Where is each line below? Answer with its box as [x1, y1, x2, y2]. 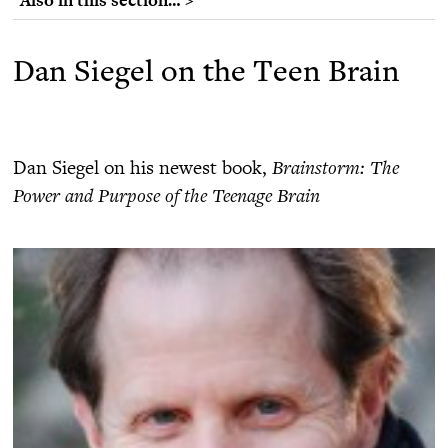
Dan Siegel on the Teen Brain [13, 57, 400, 90]
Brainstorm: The [272, 153, 399, 179]
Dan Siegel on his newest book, [13, 153, 272, 179]
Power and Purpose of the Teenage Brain [13, 181, 320, 207]
